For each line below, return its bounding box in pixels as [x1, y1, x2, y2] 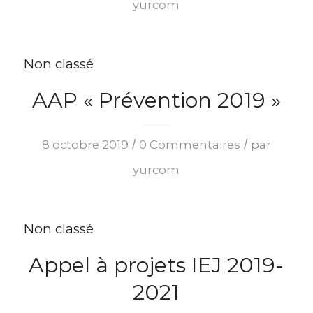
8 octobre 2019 [41, 137, 129, 152]
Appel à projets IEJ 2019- [29, 252, 284, 278]
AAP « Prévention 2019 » [31, 87, 281, 113]
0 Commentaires [138, 137, 240, 152]
